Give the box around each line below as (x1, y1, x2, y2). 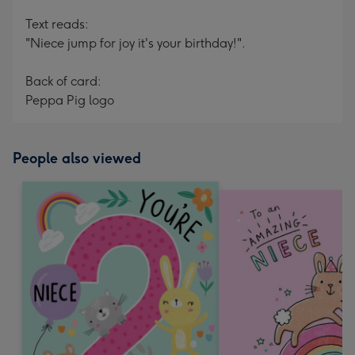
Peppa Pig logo (25, 93, 114, 108)
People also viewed (13, 150, 141, 167)
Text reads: (25, 17, 89, 32)
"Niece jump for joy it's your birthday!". (25, 36, 246, 51)
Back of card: (25, 74, 101, 89)
